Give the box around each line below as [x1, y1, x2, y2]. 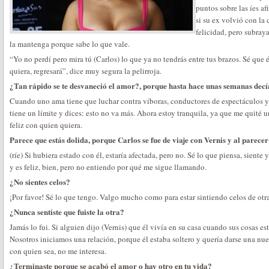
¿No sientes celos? [10, 176, 70, 187]
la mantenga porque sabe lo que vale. [10, 38, 130, 49]
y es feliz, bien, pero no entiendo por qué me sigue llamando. [10, 162, 207, 172]
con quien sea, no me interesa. [10, 246, 106, 256]
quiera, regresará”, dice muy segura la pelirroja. [10, 65, 162, 76]
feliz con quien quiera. [10, 119, 82, 130]
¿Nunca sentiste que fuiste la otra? [10, 206, 124, 217]
